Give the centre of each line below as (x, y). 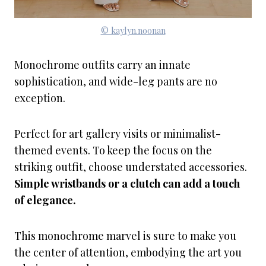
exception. (40, 98)
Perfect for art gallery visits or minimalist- (118, 134)
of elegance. (45, 200)
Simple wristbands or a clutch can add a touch (127, 183)
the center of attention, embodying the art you (128, 252)
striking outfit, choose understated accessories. (131, 167)
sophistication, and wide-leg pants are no (116, 81)
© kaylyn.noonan (133, 30)
